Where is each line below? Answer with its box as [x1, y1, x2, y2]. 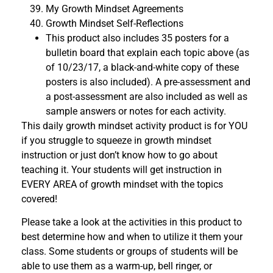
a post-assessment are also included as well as [46, 91, 247, 103]
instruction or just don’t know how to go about [21, 149, 218, 161]
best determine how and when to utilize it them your [21, 231, 243, 243]
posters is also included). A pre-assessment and [46, 76, 250, 88]
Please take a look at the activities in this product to [21, 216, 242, 229]
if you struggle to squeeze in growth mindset [21, 135, 211, 147]
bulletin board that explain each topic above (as [46, 47, 249, 59]
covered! [21, 193, 57, 205]
